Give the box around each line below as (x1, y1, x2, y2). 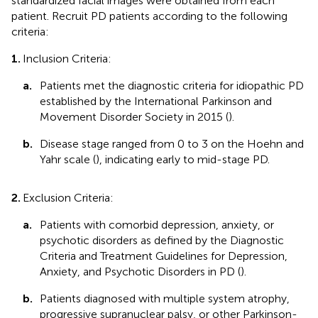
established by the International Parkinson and (40, 94, 272, 108)
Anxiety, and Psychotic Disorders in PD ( (40, 264, 241, 278)
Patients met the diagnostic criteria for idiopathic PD (40, 78, 304, 92)
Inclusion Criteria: (23, 51, 111, 65)
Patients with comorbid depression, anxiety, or (40, 217, 274, 231)
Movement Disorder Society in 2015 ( (40, 109, 229, 124)
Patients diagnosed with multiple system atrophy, (40, 291, 290, 305)
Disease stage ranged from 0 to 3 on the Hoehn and (40, 136, 304, 150)
